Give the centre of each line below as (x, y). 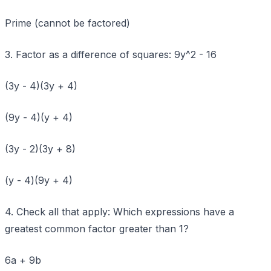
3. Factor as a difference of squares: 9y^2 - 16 (111, 54)
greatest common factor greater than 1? (97, 228)
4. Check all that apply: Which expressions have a (119, 211)
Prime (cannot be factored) (67, 23)
